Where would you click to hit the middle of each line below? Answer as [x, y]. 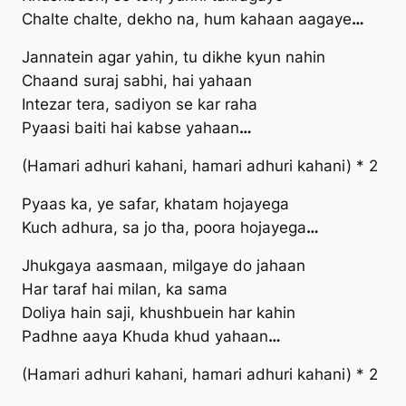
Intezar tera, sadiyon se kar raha [140, 105]
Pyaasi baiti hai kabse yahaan [130, 128]
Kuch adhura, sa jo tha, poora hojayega [164, 228]
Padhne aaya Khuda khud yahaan [145, 337]
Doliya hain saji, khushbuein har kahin [159, 313]
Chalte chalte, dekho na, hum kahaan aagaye [187, 19]
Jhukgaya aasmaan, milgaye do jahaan [164, 266]
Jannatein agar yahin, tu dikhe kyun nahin [174, 58]
